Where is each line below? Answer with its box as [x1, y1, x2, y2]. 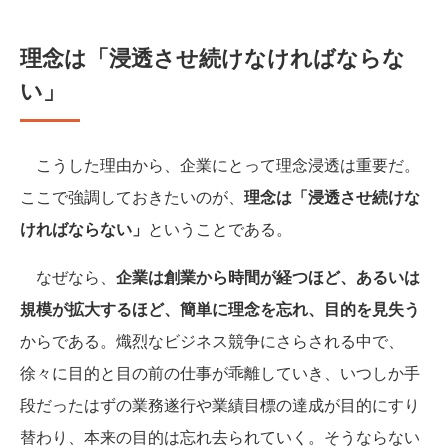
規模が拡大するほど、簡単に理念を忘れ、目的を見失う [20, 297, 420, 321]
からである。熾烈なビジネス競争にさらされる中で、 [20, 329, 404, 353]
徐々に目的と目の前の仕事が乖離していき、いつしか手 [20, 361, 420, 385]
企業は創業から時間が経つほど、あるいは [116, 265, 420, 289]
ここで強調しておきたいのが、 [20, 185, 244, 209]
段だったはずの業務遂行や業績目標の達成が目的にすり [20, 393, 420, 417]
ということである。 [148, 217, 292, 241]
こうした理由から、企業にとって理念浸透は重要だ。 [20, 153, 420, 177]
